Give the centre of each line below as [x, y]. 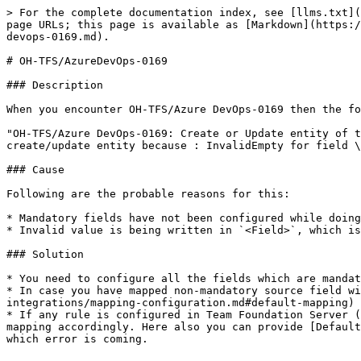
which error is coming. [77, 339]
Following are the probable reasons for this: [148, 194]
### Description [55, 85]
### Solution [45, 254]
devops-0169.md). [58, 37]
